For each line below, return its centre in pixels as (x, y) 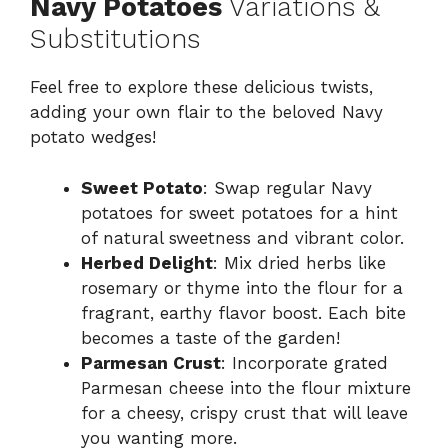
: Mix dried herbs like (299, 262)
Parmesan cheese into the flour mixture (246, 387)
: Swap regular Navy (287, 187)
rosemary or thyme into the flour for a (242, 287)
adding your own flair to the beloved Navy (206, 112)
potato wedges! (93, 137)
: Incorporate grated (304, 362)
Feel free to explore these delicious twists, (201, 87)
